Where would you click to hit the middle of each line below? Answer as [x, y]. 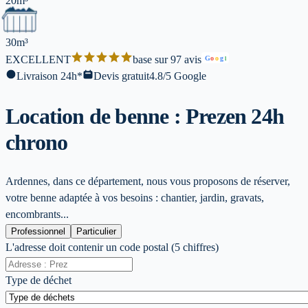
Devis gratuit [121, 76]
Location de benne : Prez [115, 116]
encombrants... [37, 214]
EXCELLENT [38, 60]
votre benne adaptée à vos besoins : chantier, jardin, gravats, [135, 198]
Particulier [96, 232]
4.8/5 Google [178, 76]
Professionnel [38, 232]
